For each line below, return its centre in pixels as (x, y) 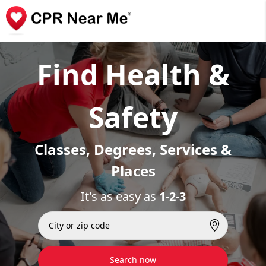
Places (133, 170)
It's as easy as (120, 196)
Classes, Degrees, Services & (133, 149)
